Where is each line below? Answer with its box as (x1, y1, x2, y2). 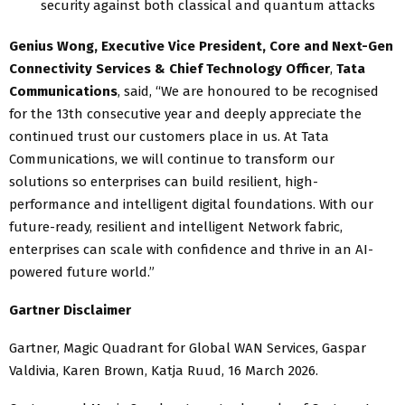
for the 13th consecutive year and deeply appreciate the (9, 105, 362, 122)
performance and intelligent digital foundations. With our (9, 195, 373, 212)
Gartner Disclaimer (9, 301, 131, 318)
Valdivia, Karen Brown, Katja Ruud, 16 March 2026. (9, 362, 318, 379)
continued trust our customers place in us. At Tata (9, 127, 329, 145)
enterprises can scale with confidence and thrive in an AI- (9, 240, 373, 258)
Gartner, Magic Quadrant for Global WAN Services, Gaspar (9, 339, 366, 356)
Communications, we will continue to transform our (9, 150, 334, 167)
